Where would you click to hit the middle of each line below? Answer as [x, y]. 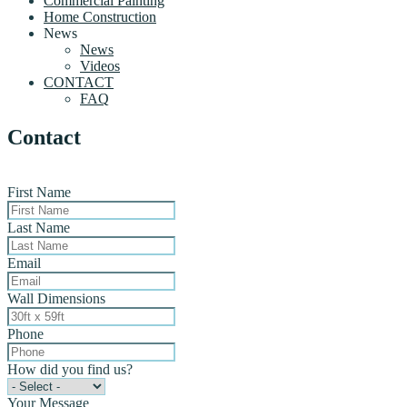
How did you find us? [70, 370]
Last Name [39, 228]
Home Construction [100, 17]
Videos [100, 66]
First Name [39, 193]
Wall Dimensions [56, 299]
